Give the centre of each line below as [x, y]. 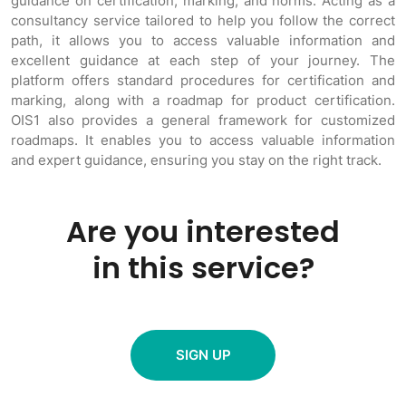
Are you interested [203, 232]
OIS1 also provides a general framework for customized [203, 120]
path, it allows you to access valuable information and [203, 40]
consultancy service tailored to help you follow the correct [203, 20]
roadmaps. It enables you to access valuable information [203, 140]
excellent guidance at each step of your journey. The [203, 60]
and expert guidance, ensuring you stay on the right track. [196, 160]
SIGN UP [203, 355]
